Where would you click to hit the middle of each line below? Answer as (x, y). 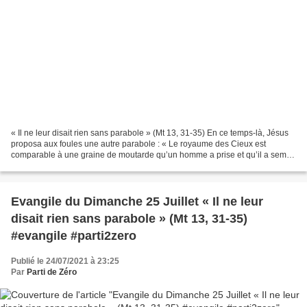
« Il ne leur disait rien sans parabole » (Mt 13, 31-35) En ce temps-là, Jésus (150, 133)
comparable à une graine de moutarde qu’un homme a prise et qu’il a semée (153, 155)
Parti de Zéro (52, 272)
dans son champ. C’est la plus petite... (81, 166)
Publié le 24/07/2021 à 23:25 (65, 261)
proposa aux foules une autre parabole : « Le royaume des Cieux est (138, 144)
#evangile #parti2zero (74, 236)
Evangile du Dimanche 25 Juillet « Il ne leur (137, 202)
